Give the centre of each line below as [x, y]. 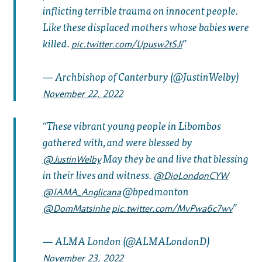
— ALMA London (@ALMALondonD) [126, 241]
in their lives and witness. [98, 175]
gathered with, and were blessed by [117, 142]
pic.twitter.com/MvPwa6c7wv [172, 209]
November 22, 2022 [82, 94]
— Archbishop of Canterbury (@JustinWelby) [141, 76]
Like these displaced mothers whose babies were [146, 26]
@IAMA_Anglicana [82, 192]
